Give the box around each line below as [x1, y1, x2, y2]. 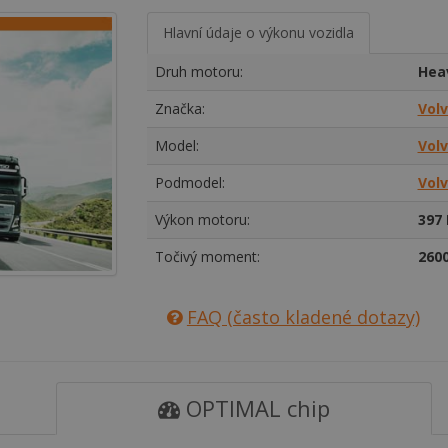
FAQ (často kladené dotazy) [186, 305, 420, 329]
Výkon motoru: [154, 210, 250, 229]
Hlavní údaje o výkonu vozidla [162, 23, 354, 42]
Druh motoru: [154, 62, 243, 81]
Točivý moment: [154, 247, 260, 266]
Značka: [154, 99, 205, 118]
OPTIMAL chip [180, 393, 330, 423]
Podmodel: [154, 173, 225, 192]
